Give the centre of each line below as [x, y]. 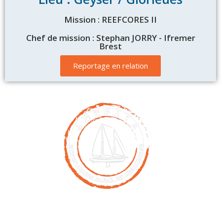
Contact [110, 209]
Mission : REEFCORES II [110, 19]
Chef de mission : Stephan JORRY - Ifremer [110, 38]
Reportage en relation [110, 66]
